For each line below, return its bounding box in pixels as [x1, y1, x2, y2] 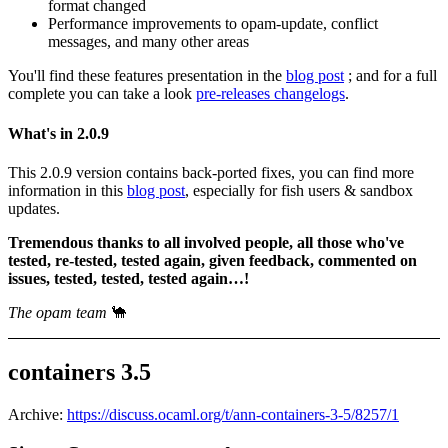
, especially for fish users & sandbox [185, 182, 413, 199]
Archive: [8, 405, 67, 423]
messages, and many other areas [48, 33, 249, 51]
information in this [8, 182, 127, 199]
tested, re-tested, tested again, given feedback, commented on [8, 252, 417, 269]
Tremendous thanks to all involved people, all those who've [8, 234, 404, 251]
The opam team [8, 304, 107, 321]
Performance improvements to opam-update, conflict [48, 15, 378, 33]
